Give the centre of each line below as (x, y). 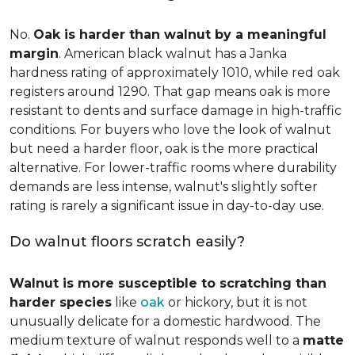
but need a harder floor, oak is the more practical (164, 149)
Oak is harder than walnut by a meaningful (180, 34)
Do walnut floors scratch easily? (127, 242)
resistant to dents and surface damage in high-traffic (176, 111)
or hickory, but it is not (236, 302)
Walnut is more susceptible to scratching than (168, 283)
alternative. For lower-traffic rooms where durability (173, 168)
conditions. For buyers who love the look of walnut (170, 130)
